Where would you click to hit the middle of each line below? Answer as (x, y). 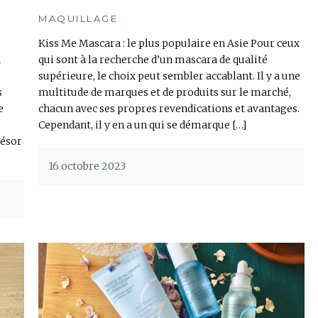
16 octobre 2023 (87, 166)
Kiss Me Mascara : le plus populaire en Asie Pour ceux (169, 44)
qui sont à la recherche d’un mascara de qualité (153, 60)
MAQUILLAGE (78, 19)
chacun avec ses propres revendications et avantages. (169, 109)
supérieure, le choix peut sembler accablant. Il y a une (169, 76)
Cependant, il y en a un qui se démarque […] (142, 125)
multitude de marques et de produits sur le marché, (165, 93)
